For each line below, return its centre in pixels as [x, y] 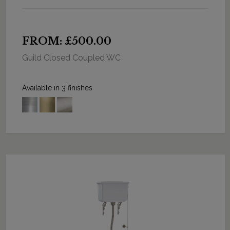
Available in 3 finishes [57, 88]
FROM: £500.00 [66, 41]
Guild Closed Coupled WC [71, 57]
